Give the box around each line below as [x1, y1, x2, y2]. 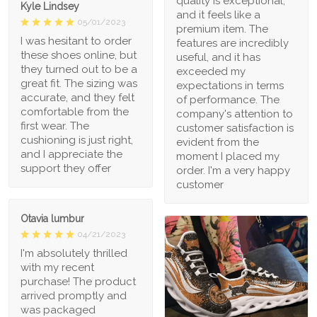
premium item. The [176, 22, 268, 35]
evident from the [176, 135, 259, 149]
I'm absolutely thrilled [21, 247, 127, 260]
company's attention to [176, 107, 293, 120]
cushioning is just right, [21, 134, 133, 147]
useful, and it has [176, 50, 260, 64]
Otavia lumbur [21, 213, 84, 225]
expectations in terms [176, 79, 284, 92]
